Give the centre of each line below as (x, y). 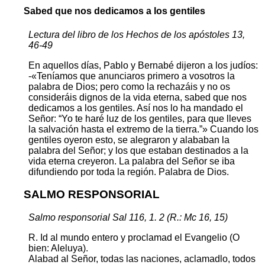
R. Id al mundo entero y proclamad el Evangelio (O (134, 237)
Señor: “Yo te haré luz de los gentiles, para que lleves (140, 118)
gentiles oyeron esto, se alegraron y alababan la (129, 140)
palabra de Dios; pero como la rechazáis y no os (129, 86)
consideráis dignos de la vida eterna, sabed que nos (138, 97)
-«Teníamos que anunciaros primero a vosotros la (132, 76)
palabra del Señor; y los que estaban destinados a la (138, 150)
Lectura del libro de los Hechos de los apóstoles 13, (137, 34)
